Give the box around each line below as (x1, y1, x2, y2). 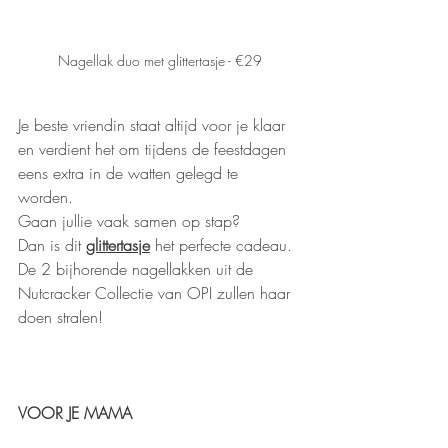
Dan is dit (18, 233, 86, 256)
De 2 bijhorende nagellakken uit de (18, 257, 258, 280)
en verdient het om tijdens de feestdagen (18, 137, 291, 160)
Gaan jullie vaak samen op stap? (18, 209, 245, 232)
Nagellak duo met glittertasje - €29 (58, 50, 262, 70)
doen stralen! (18, 305, 108, 328)
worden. (18, 185, 78, 208)
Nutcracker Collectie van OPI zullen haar (18, 281, 295, 304)
